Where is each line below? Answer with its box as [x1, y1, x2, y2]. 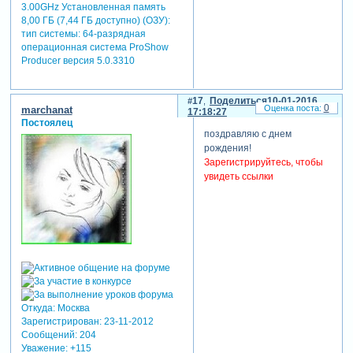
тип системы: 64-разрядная [20, 28, 146, 40]
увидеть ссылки [203, 171, 273, 183]
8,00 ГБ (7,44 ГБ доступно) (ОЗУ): [20, 15, 170, 27]
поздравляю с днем [203, 128, 292, 140]
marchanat [20, 103, 72, 116]
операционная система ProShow [20, 42, 169, 54]
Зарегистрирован [20, 315, 99, 327]
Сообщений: [20, 329, 77, 340]
